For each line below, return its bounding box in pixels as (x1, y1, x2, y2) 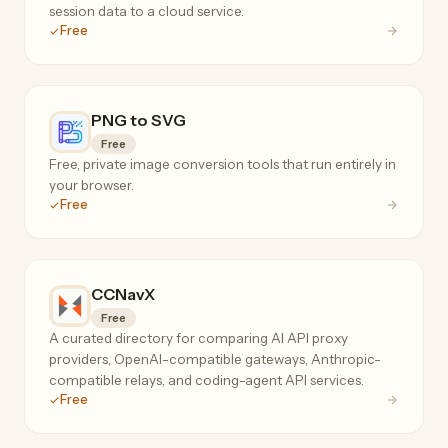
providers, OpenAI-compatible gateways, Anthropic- (49, 351, 381, 368)
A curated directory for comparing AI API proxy (49, 330, 348, 347)
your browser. (49, 177, 134, 194)
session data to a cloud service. (49, 3, 244, 20)
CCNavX (91, 284, 155, 305)
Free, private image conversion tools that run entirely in (49, 156, 396, 173)
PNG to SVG (91, 110, 186, 131)
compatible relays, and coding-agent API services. (49, 372, 365, 389)
